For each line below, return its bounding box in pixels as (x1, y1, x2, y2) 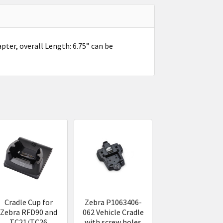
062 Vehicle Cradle (82, 207, 144, 217)
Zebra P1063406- (84, 197, 142, 207)
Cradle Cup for (4, 197, 53, 207)
